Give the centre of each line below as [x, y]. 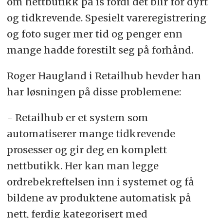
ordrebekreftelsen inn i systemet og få [100, 182]
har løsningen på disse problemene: [94, 92]
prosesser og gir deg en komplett [87, 150]
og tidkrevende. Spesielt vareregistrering [106, 18]
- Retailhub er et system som [77, 118]
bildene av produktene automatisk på [99, 198]
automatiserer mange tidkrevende [91, 134]
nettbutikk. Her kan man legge [82, 166]
